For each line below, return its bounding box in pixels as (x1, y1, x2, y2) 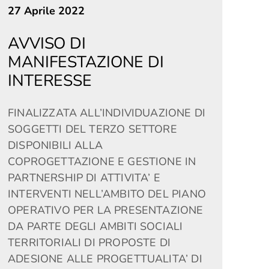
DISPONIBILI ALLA (8, 138, 103, 153)
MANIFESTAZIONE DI (8, 51, 164, 73)
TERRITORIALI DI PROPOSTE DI (8, 235, 171, 250)
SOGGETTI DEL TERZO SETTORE (8, 122, 177, 136)
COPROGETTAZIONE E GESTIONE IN (8, 154, 196, 169)
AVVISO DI (8, 32, 86, 54)
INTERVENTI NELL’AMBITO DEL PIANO (8, 187, 206, 201)
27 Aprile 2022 (8, 4, 85, 18)
